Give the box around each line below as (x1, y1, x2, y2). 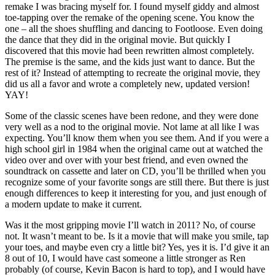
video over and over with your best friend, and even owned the (5, 154, 248, 165)
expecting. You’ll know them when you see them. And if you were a (5, 132, 269, 143)
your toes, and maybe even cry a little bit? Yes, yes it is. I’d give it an (5, 241, 269, 252)
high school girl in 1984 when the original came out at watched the (5, 143, 263, 154)
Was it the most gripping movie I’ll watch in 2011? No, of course (5, 219, 255, 230)
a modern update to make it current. (5, 198, 142, 209)
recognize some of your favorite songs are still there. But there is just (5, 176, 269, 187)
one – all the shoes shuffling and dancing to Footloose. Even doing (5, 23, 263, 34)
